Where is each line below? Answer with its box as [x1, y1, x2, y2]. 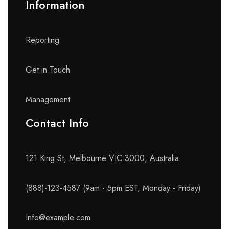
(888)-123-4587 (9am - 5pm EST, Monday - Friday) [26, 181, 201, 194]
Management [26, 93, 70, 105]
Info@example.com [26, 211, 90, 223]
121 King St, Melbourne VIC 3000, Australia [26, 152, 179, 164]
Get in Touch [26, 63, 70, 76]
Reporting [26, 34, 59, 46]
